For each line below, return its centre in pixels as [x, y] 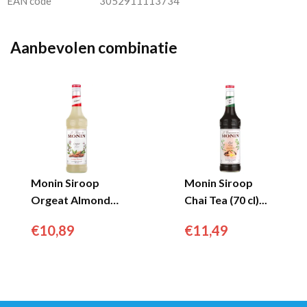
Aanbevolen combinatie [94, 48]
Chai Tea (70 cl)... [226, 200]
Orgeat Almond [71, 200]
